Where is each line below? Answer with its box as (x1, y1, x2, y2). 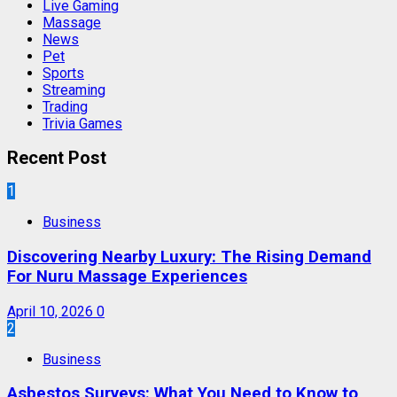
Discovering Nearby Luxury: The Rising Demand (7, 246, 371, 267)
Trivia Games (43, 115, 122, 133)
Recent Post (7, 146, 106, 168)
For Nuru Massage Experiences (7, 266, 247, 286)
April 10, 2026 (7, 302, 97, 320)
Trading (43, 98, 88, 116)
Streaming (43, 82, 105, 99)
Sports (43, 65, 84, 82)
